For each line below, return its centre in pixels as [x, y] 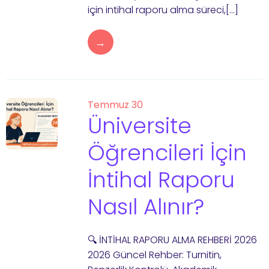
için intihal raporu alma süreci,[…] [163, 10]
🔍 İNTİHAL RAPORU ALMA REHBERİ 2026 [172, 240]
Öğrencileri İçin [167, 153]
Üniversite [139, 126]
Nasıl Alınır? [146, 207]
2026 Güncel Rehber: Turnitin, [154, 255]
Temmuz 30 [115, 105]
